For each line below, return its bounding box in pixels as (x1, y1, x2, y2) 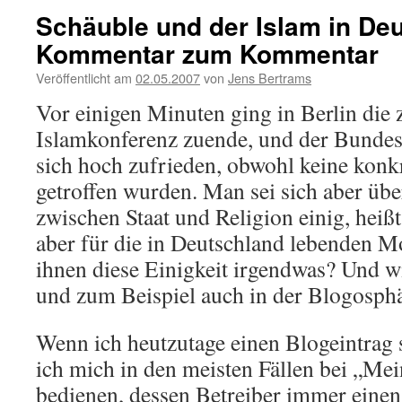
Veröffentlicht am (36, 68, 132, 87)
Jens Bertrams (228, 68, 311, 87)
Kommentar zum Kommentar (36, 35, 379, 72)
